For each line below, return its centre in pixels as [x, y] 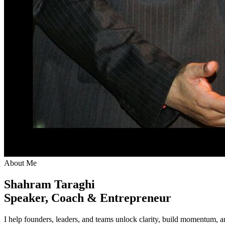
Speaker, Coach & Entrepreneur [88, 198]
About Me [20, 163]
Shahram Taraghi [49, 184]
